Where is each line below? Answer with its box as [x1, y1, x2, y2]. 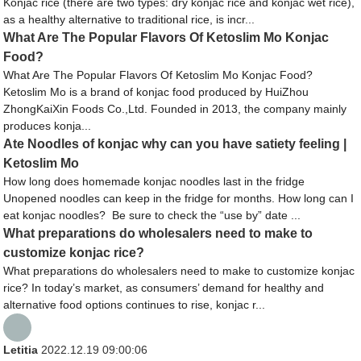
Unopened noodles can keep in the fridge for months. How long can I [3, 192, 355, 205]
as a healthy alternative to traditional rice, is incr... [3, 13, 255, 27]
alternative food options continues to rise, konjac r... [3, 298, 266, 312]
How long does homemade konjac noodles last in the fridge [3, 175, 305, 189]
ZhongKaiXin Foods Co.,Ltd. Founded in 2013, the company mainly [3, 102, 347, 116]
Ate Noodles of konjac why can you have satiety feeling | [3, 137, 347, 151]
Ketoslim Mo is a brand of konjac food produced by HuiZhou [3, 85, 309, 99]
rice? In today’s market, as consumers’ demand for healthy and [3, 281, 325, 295]
